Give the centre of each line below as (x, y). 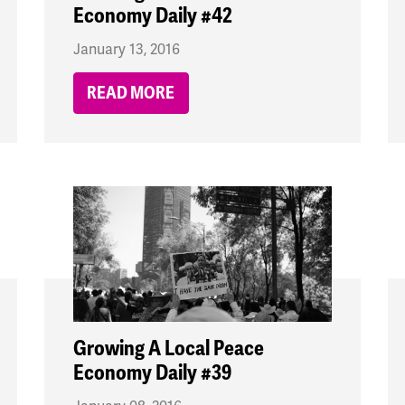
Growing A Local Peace (168, 349)
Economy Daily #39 (152, 373)
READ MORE (131, 94)
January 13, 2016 (126, 50)
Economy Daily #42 (152, 16)
